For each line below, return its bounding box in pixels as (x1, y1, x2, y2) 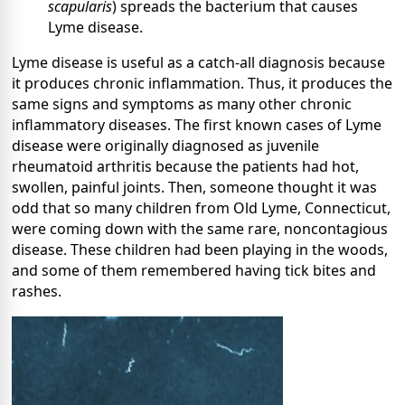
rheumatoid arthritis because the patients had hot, (12, 156, 359, 177)
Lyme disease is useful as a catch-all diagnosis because (12, 52, 385, 73)
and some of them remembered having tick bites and (12, 260, 376, 281)
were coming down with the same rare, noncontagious (12, 219, 388, 240)
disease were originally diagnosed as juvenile (12, 136, 319, 156)
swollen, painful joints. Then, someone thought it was (12, 177, 377, 198)
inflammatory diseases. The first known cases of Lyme (12, 115, 381, 136)
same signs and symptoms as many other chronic (12, 94, 352, 115)
